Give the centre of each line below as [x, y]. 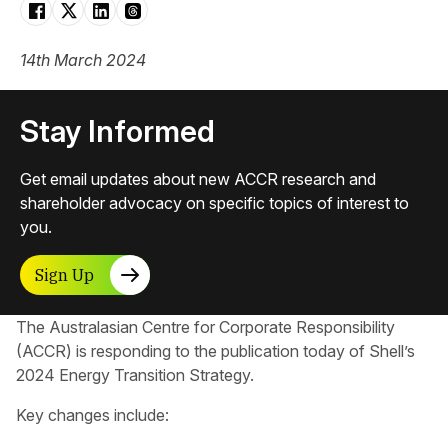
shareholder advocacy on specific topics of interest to [214, 203]
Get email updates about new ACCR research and [198, 179]
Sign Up [64, 274]
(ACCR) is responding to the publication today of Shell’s [215, 351]
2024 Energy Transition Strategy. [135, 375]
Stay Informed [117, 131]
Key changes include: [92, 415]
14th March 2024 [83, 60]
